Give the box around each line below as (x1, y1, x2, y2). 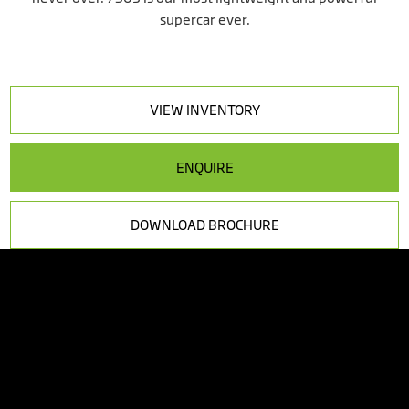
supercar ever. (159, 11, 250, 29)
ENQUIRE (175, 159, 234, 177)
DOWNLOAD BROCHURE (130, 216, 279, 235)
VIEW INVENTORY (149, 101, 260, 120)
